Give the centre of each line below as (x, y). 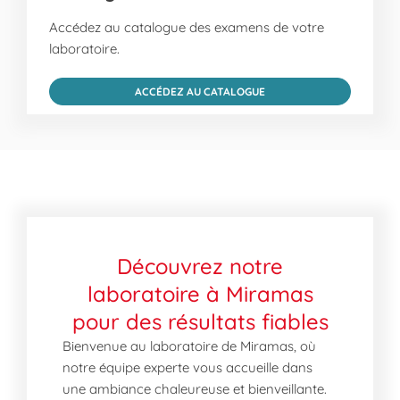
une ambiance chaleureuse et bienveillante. (195, 389)
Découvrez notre (200, 266)
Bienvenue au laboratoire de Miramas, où (189, 346)
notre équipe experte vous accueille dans (187, 367)
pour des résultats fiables (200, 321)
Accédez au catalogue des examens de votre (187, 27)
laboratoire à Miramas (200, 294)
